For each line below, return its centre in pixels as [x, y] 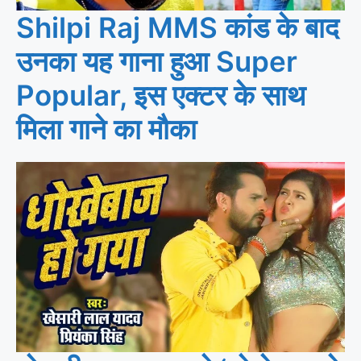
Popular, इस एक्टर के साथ [161, 95]
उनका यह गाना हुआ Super [157, 61]
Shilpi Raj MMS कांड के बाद [178, 27]
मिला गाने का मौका [106, 129]
